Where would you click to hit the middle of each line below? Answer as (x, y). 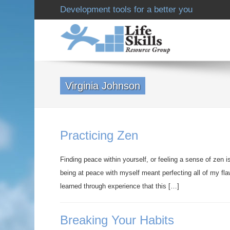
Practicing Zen (99, 135)
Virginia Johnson (103, 86)
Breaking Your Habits (117, 220)
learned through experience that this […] (120, 186)
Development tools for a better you (126, 9)
